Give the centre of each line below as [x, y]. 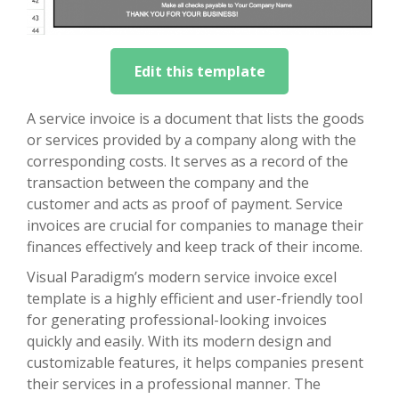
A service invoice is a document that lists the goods [195, 119]
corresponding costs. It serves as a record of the [187, 162]
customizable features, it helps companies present [195, 363]
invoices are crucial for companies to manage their [195, 226]
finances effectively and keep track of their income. [195, 247]
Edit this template [199, 72]
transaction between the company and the [168, 183]
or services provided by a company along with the [191, 140]
